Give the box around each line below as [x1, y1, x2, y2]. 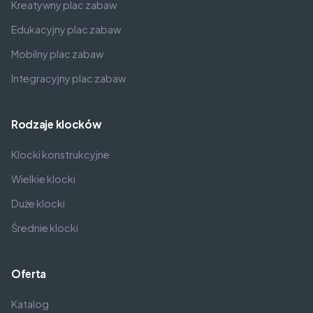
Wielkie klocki [11, 172, 75, 185]
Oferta [11, 266, 47, 280]
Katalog [11, 297, 49, 310]
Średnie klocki [11, 221, 78, 234]
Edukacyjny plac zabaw [11, 22, 121, 36]
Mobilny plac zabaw [11, 47, 103, 60]
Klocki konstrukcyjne [11, 147, 110, 161]
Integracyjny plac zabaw [11, 71, 126, 85]
